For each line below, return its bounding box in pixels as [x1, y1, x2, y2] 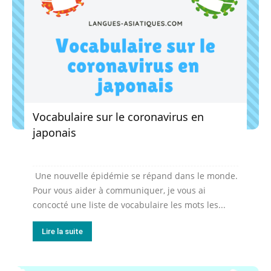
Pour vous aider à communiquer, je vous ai [33, 184, 206, 196]
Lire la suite [42, 226, 83, 236]
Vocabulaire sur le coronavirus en [33, 109, 204, 124]
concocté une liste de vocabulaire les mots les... [33, 198, 226, 211]
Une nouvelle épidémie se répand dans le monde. [33, 169, 238, 181]
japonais [33, 125, 76, 140]
